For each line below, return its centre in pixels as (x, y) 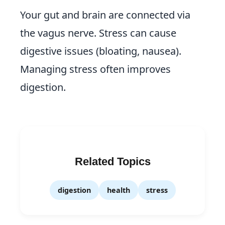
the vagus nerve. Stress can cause (98, 33)
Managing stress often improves (95, 69)
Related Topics (113, 162)
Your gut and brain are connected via (105, 15)
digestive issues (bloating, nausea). (101, 51)
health (118, 190)
